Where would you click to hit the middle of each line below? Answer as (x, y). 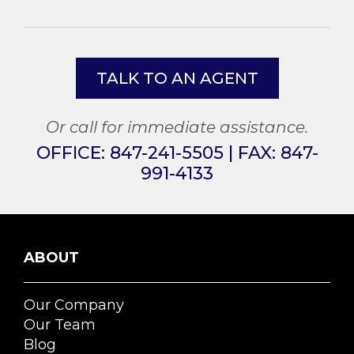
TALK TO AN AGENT (177, 78)
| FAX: (252, 153)
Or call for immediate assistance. (177, 127)
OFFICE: (73, 153)
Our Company (74, 305)
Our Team (60, 324)
